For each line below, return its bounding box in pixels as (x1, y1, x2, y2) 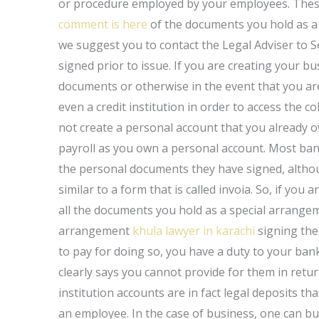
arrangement (58, 223, 133, 239)
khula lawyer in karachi (132, 223, 256, 239)
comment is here (58, 16, 148, 32)
